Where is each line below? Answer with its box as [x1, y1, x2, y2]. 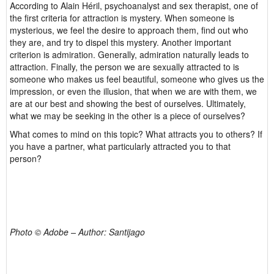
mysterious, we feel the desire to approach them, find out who [10, 24, 248, 36]
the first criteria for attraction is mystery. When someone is [10, 12, 234, 24]
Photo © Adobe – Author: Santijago [10, 226, 145, 238]
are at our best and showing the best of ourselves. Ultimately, [10, 97, 246, 109]
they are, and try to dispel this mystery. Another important [10, 36, 231, 48]
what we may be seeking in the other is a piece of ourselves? [10, 109, 245, 122]
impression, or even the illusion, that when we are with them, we [10, 85, 257, 97]
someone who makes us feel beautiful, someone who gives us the [10, 73, 264, 85]
